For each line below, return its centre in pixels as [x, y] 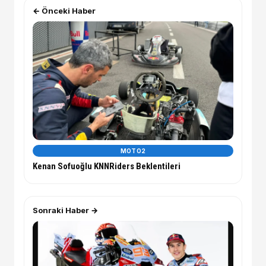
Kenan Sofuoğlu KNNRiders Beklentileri [107, 167]
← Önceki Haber [64, 11]
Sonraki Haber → [65, 210]
